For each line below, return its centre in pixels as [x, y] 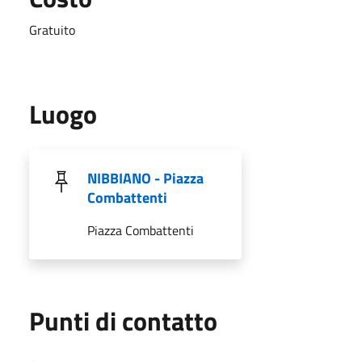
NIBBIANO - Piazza [145, 178]
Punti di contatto [123, 320]
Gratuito [52, 29]
